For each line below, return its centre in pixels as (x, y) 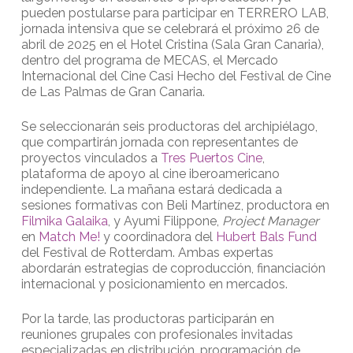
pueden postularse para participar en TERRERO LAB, (175, 13)
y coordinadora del (156, 237)
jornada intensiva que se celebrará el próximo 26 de (170, 29)
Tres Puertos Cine (210, 158)
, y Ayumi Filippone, (165, 221)
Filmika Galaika (64, 221)
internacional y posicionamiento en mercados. (154, 284)
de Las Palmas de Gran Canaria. (113, 92)
